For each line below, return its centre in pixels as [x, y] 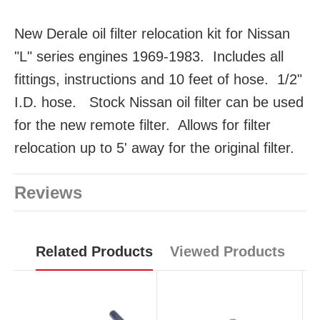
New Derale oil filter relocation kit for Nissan [152, 34]
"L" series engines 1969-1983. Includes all [149, 57]
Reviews [48, 193]
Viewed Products [227, 252]
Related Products [94, 252]
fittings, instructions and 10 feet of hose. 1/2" [158, 80]
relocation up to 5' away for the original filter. [154, 148]
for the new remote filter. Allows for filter [142, 125]
